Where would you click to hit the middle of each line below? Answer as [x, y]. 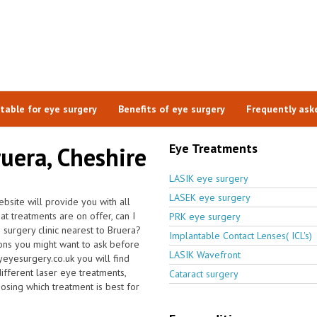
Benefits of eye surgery [171, 109]
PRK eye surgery [205, 216]
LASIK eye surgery [209, 178]
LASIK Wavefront [205, 254]
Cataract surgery [204, 273]
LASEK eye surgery [210, 197]
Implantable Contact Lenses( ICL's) [241, 235]
